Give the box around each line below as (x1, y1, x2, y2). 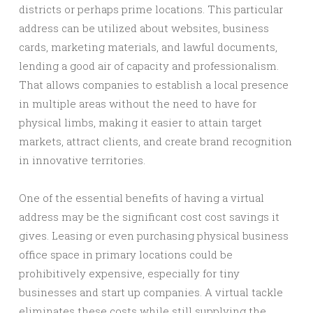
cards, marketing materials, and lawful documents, (19, 40, 277, 54)
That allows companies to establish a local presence (19, 78, 289, 92)
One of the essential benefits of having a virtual (19, 191, 264, 205)
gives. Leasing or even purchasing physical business (19, 228, 289, 242)
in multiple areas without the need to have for (19, 96, 256, 110)
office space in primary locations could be (19, 247, 233, 261)
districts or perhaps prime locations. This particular (19, 2, 283, 16)
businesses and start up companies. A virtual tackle (19, 285, 283, 299)
